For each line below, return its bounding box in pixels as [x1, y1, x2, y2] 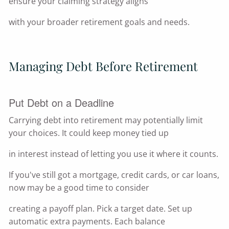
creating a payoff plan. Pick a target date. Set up [9, 203, 193, 215]
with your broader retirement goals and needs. [9, 16, 190, 28]
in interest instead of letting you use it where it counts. [9, 148, 219, 160]
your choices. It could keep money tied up [9, 127, 169, 139]
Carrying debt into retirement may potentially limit [9, 114, 203, 126]
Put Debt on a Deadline [9, 95, 114, 110]
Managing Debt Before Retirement [9, 58, 198, 75]
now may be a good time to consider [9, 182, 150, 194]
